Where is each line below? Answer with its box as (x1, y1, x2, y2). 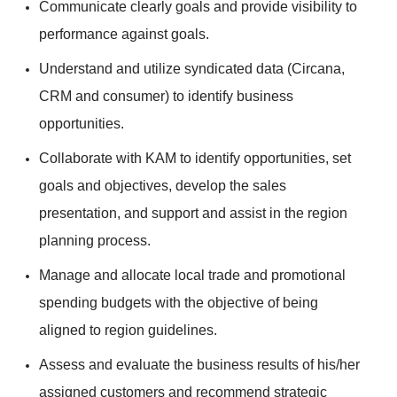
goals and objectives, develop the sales (39, 178, 286, 194)
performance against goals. (39, 27, 209, 43)
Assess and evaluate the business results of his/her (39, 357, 360, 373)
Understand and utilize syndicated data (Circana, (39, 61, 345, 77)
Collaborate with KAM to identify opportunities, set (39, 151, 351, 167)
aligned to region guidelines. (39, 323, 217, 339)
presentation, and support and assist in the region (39, 206, 347, 222)
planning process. (39, 233, 151, 249)
